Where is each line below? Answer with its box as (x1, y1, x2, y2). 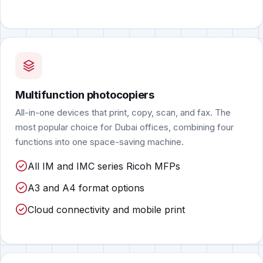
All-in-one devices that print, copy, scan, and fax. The (15, 106, 231, 118)
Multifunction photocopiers (15, 88, 155, 102)
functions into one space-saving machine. (15, 136, 184, 147)
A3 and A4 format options (27, 181, 144, 194)
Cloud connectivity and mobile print (27, 203, 185, 215)
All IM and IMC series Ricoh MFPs (27, 160, 180, 172)
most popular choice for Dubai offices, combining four (15, 121, 234, 133)
